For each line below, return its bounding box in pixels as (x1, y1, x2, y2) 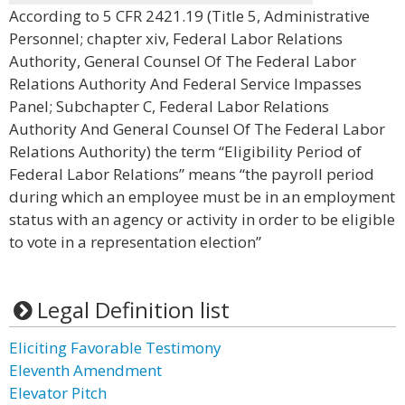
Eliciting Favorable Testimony (9, 337, 221, 358)
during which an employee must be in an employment (9, 186, 395, 207)
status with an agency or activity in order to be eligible (9, 209, 395, 230)
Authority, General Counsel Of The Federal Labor (9, 51, 356, 71)
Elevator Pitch (9, 382, 107, 403)
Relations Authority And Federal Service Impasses (9, 73, 362, 94)
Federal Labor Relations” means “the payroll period (9, 164, 374, 184)
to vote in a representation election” (9, 231, 261, 252)
